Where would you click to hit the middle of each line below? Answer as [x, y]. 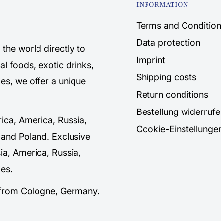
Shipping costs [166, 77]
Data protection [168, 43]
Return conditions [172, 95]
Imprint [151, 60]
